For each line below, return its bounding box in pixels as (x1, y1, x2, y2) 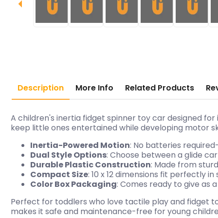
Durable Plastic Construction (30, 159, 151, 170)
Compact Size (30, 169, 88, 180)
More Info (75, 82, 113, 93)
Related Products (125, 82, 194, 93)
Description (18, 82, 64, 93)
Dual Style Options (30, 149, 107, 161)
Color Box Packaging (30, 179, 117, 190)
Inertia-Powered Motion (30, 140, 130, 151)
